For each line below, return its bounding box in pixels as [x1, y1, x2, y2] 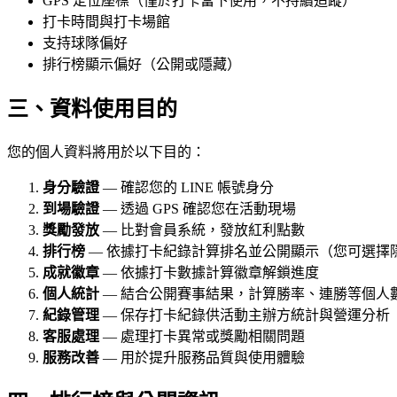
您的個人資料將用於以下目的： [7, 144, 206, 160]
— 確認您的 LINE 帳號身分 [99, 180, 274, 196]
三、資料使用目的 [7, 97, 177, 121]
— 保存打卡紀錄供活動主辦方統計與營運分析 [99, 307, 390, 323]
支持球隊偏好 [43, 35, 128, 51]
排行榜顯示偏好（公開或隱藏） [43, 57, 241, 73]
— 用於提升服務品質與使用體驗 [99, 350, 305, 366]
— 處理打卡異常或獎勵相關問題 [99, 329, 305, 345]
